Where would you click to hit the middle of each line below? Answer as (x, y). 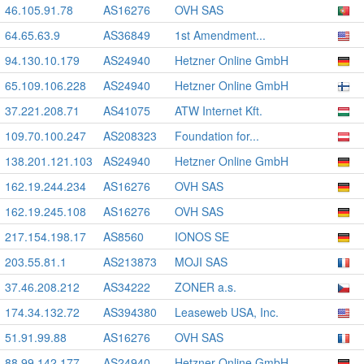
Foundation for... (217, 136)
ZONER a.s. (206, 287)
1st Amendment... (220, 35)
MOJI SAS (201, 262)
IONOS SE (202, 236)
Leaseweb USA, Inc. (227, 312)
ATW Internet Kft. (219, 110)
